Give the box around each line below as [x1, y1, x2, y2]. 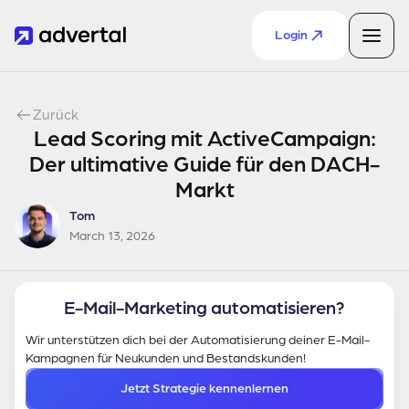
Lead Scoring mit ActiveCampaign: [33, 127, 376, 151]
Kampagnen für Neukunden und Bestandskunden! [26, 351, 306, 365]
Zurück [33, 107, 79, 123]
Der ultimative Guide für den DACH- [29, 152, 380, 176]
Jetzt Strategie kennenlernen [121, 382, 288, 395]
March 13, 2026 [69, 229, 155, 243]
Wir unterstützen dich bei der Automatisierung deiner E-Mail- [26, 333, 370, 347]
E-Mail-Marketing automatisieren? [64, 299, 345, 319]
